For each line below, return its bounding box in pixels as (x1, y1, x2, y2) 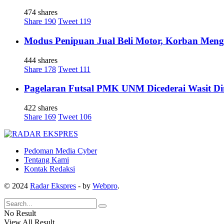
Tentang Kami (24, 155, 69, 164)
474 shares (24, 8, 57, 17)
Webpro (92, 181, 117, 190)
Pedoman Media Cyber (24, 146, 97, 155)
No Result (4, 209, 36, 218)
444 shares (24, 55, 57, 64)
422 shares (24, 103, 57, 112)
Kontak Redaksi (24, 164, 75, 173)
